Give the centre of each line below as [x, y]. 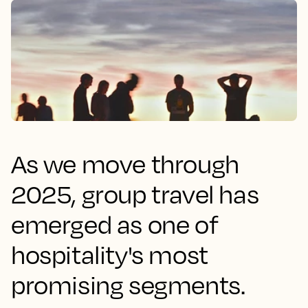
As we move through [125, 164]
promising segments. [128, 285]
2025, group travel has [135, 194]
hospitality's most [110, 254]
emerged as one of [115, 224]
